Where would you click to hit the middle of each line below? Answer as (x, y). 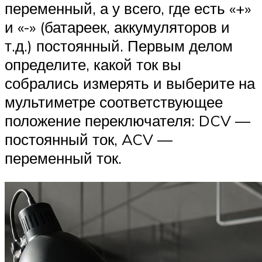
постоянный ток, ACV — (89, 139)
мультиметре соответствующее (114, 101)
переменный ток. (63, 158)
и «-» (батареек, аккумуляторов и (117, 27)
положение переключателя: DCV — (127, 120)
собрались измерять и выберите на (130, 83)
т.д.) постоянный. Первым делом (119, 45)
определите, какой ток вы (93, 64)
